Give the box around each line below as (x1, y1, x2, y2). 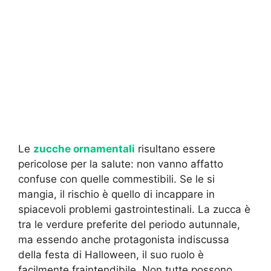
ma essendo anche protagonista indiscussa (18, 233, 229, 246)
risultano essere (135, 142, 215, 155)
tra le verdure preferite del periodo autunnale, (18, 218, 240, 230)
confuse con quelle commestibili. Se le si (18, 172, 215, 185)
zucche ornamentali (33, 142, 135, 155)
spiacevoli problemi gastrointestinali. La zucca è (18, 203, 250, 215)
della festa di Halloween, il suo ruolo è (18, 248, 204, 261)
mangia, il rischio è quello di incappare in (18, 188, 215, 200)
